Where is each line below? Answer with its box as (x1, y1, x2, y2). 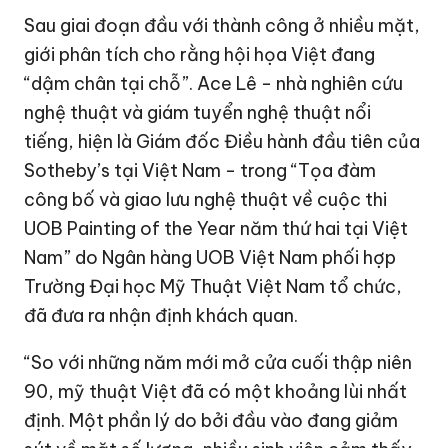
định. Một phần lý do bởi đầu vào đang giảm (24, 408, 399, 432)
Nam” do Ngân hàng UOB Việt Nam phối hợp (24, 245, 397, 269)
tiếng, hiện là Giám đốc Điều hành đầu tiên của (24, 129, 421, 153)
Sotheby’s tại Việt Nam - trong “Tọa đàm (24, 158, 377, 182)
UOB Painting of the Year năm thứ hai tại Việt (24, 216, 409, 240)
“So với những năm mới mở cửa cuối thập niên (24, 350, 413, 374)
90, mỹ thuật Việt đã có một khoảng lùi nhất (24, 379, 408, 403)
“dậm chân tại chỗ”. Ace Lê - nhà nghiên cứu (24, 71, 404, 95)
